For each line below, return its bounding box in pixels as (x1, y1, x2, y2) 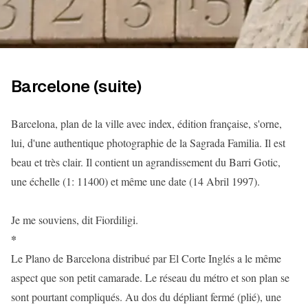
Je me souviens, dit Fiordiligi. (11, 212, 138, 227)
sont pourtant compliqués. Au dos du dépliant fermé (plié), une (11, 289, 281, 304)
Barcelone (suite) (11, 77, 142, 96)
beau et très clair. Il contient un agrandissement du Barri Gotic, (11, 155, 280, 169)
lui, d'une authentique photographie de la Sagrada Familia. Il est (11, 135, 285, 150)
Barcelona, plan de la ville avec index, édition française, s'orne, (11, 116, 282, 131)
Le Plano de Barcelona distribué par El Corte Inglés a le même (11, 251, 281, 265)
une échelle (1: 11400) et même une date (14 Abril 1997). (11, 174, 260, 188)
